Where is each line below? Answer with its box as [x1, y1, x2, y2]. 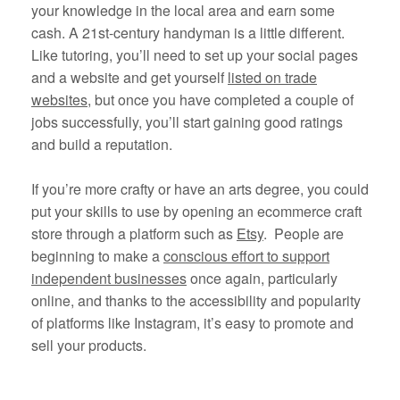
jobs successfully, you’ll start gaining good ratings [31, 112, 343, 133]
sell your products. [31, 335, 146, 356]
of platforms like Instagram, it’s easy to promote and [31, 312, 354, 334]
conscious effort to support [163, 246, 329, 267]
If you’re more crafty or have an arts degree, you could [31, 179, 369, 200]
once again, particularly [187, 268, 337, 289]
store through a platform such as [31, 223, 237, 245]
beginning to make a [31, 246, 163, 267]
